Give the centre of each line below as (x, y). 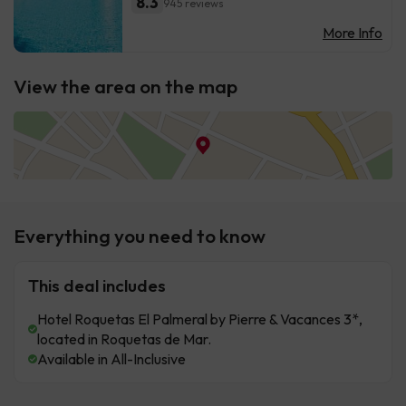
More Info (353, 33)
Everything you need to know (140, 236)
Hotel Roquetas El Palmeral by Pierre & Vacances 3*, (200, 319)
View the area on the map (126, 87)
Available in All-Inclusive (111, 359)
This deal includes (97, 286)
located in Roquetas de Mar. (124, 339)
